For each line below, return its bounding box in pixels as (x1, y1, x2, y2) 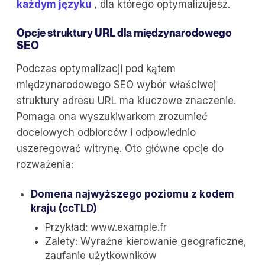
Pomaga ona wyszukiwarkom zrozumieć (17, 111, 208, 123)
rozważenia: (17, 159, 73, 171)
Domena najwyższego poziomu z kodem (31, 188, 234, 201)
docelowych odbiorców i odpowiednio (17, 127, 196, 139)
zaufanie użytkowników (45, 250, 157, 262)
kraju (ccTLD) (31, 202, 97, 215)
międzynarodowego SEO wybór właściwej (17, 79, 216, 91)
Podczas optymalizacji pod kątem (17, 63, 176, 75)
